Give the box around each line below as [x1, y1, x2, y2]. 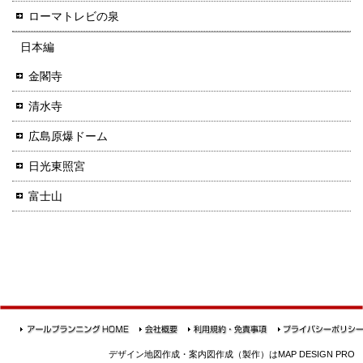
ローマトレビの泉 [28, 9, 119, 23]
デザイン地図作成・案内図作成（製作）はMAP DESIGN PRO [109, 349, 355, 360]
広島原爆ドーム [28, 129, 108, 143]
